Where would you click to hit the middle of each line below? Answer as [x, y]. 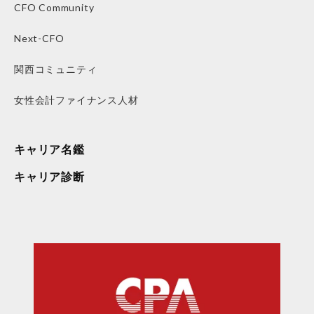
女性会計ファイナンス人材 [76, 100]
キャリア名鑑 [49, 149]
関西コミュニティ [56, 69]
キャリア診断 [49, 177]
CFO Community [54, 8]
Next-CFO [39, 39]
